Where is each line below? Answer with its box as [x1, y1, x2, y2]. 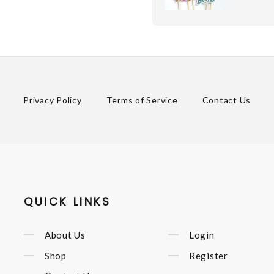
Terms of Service [106, 95, 178, 106]
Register [188, 250, 228, 261]
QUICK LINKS [23, 194, 111, 210]
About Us [44, 229, 86, 241]
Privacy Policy [23, 95, 82, 106]
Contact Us [202, 95, 251, 106]
